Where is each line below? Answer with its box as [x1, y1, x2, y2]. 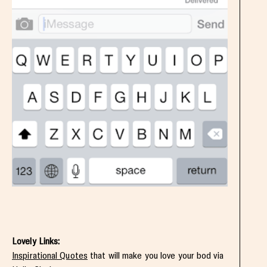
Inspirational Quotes [12, 250, 88, 262]
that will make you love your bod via [88, 250, 223, 262]
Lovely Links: [12, 235, 60, 247]
